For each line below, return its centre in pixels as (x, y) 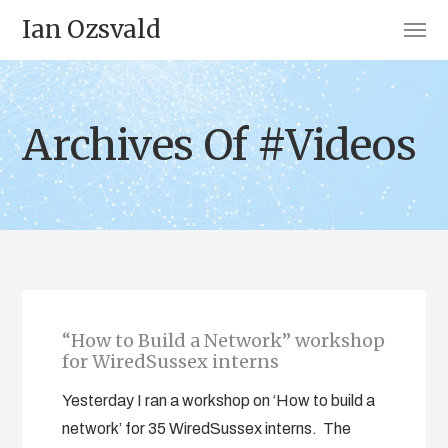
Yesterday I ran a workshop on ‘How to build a (219, 400)
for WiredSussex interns (171, 361)
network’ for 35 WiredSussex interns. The (207, 428)
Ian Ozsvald (91, 29)
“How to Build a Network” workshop (224, 340)
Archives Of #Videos (219, 145)
